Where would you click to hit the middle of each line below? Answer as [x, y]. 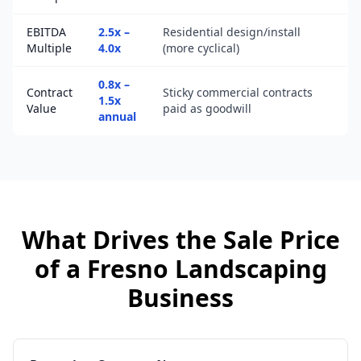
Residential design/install [232, 32]
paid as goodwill [207, 108]
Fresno [127, 269]
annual [117, 116]
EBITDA [46, 32]
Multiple [49, 48]
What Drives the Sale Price [180, 240]
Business [180, 298]
